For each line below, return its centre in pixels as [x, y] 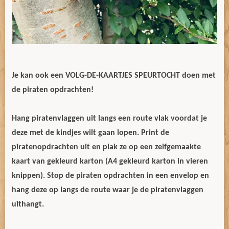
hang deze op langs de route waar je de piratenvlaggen [108, 190]
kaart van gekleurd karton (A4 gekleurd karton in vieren [110, 162]
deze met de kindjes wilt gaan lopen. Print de [90, 133]
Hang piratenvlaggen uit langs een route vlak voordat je [109, 119]
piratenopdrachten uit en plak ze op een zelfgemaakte [106, 147]
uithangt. [28, 204]
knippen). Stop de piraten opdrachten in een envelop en [110, 176]
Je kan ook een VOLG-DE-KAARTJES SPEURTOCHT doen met [114, 76]
